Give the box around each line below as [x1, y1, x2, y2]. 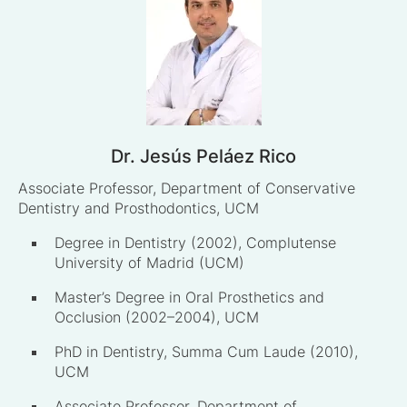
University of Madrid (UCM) [55, 253, 244, 273]
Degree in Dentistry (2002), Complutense [55, 233, 336, 253]
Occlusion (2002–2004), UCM [55, 308, 259, 327]
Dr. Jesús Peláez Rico [111, 145, 296, 168]
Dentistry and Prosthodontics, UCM [18, 199, 259, 218]
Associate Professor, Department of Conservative [18, 179, 355, 198]
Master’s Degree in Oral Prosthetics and [55, 288, 324, 307]
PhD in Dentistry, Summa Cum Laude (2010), [55, 342, 358, 362]
